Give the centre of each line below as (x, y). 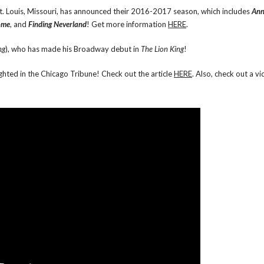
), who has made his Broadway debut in (73, 49)
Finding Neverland (57, 24)
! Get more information (127, 24)
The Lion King (162, 49)
